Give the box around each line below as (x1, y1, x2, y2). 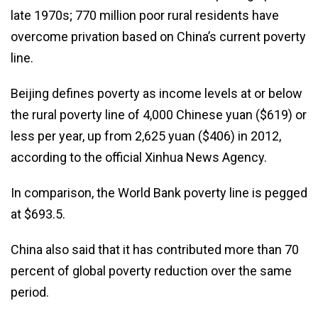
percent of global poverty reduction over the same (11, 263, 292, 278)
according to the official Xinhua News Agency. (11, 149, 267, 165)
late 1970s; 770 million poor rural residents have (11, 7, 279, 23)
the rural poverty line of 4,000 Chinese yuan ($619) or (11, 106, 307, 122)
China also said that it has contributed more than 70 (11, 241, 299, 257)
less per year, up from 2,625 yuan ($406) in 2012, (11, 128, 281, 143)
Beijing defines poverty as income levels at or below (11, 85, 302, 101)
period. (11, 284, 49, 300)
